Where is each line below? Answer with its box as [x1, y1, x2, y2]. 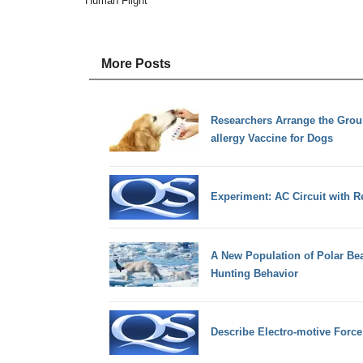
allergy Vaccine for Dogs [210, 131, 333, 144]
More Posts [100, 57, 171, 71]
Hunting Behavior [210, 267, 298, 280]
